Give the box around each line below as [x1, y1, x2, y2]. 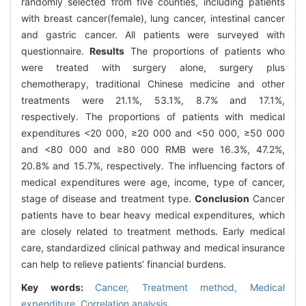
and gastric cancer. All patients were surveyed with [21, 28, 285, 40]
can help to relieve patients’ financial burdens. [21, 258, 226, 270]
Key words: [21, 281, 96, 293]
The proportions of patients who [124, 44, 286, 57]
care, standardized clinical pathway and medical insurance [21, 241, 285, 253]
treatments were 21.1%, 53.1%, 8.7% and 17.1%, [21, 94, 285, 106]
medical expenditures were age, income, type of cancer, [21, 176, 285, 188]
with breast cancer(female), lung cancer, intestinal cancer [21, 12, 285, 24]
